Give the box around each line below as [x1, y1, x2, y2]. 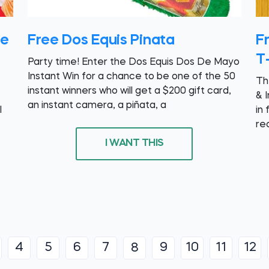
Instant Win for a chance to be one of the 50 [27, 71, 235, 82]
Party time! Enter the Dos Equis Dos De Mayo [27, 57, 240, 67]
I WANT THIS [105, 138, 164, 149]
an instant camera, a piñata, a [27, 100, 166, 110]
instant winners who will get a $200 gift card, [27, 86, 231, 96]
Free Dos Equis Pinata [27, 33, 175, 48]
